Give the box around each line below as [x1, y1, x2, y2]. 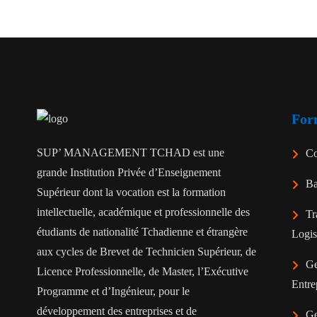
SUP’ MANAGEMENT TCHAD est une [37, 146, 224, 159]
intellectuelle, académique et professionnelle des [37, 206, 250, 219]
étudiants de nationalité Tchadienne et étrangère [37, 226, 248, 238]
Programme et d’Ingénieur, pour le [37, 285, 190, 298]
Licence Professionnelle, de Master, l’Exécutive [37, 265, 248, 278]
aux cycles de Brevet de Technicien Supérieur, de [37, 246, 256, 258]
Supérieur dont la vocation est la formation [37, 186, 226, 199]
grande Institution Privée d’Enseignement [37, 166, 221, 179]
